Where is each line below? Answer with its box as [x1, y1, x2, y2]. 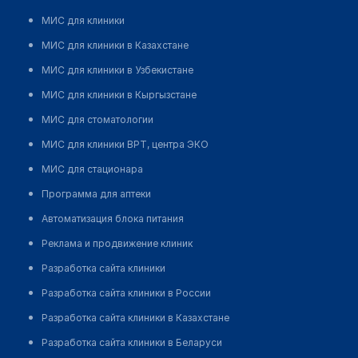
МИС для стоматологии [42, 113, 153, 126]
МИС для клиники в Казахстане [42, 39, 189, 52]
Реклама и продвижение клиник [42, 237, 193, 250]
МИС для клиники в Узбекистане [42, 64, 193, 77]
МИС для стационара [42, 163, 143, 176]
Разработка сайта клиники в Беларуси [42, 336, 222, 349]
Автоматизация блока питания [42, 213, 184, 225]
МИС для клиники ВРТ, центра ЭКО [42, 138, 209, 151]
